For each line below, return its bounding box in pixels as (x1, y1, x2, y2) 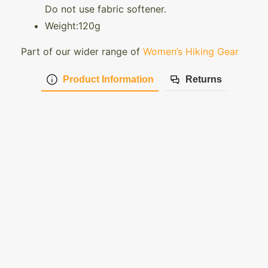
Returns (185, 74, 222, 85)
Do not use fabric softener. (45, 2, 166, 15)
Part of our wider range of (21, 45, 143, 57)
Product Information (62, 74, 154, 84)
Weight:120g (45, 19, 100, 32)
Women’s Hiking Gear (143, 45, 239, 57)
